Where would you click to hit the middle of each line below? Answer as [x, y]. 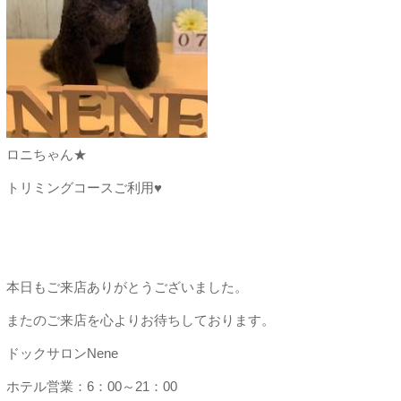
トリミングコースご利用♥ [84, 188]
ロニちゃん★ [46, 154]
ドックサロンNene [62, 353]
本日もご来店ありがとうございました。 [127, 287]
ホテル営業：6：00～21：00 [91, 386]
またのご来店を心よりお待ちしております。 [140, 320]
